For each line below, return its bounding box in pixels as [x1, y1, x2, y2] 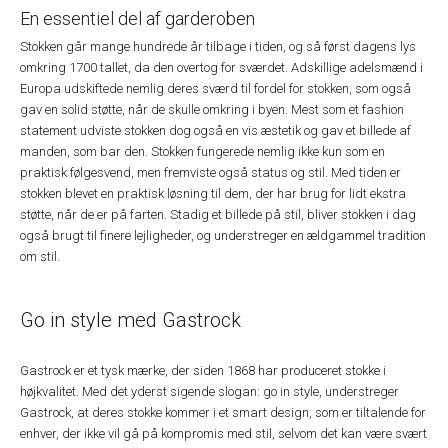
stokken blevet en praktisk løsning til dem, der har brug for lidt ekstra [20, 186, 406, 201]
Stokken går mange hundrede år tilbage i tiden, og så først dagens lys [20, 39, 416, 54]
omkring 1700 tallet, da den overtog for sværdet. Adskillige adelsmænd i [20, 60, 423, 75]
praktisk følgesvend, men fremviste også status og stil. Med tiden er [20, 165, 401, 180]
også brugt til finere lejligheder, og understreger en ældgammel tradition [20, 228, 426, 243]
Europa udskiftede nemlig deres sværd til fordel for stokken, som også [20, 81, 411, 96]
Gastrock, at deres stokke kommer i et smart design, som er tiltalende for [20, 405, 426, 420]
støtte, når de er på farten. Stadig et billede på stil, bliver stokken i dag [20, 207, 416, 222]
